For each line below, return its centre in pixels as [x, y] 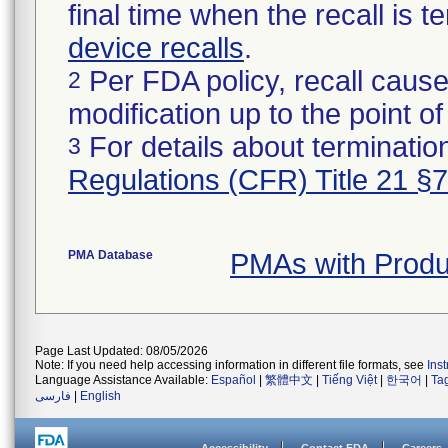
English [100, 396]
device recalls [156, 48]
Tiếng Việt [349, 380]
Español [233, 380]
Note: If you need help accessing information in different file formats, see [231, 365]
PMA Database [110, 255]
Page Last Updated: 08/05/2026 [121, 351]
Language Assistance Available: [123, 380]
